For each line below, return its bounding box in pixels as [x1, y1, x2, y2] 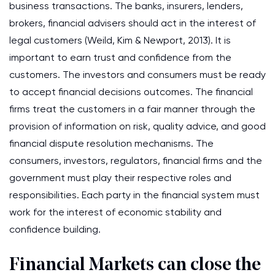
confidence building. [9, 223, 101, 235]
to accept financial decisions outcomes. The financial [9, 86, 253, 98]
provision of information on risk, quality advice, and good [9, 120, 266, 132]
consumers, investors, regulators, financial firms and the [9, 155, 262, 166]
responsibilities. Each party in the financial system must [9, 189, 260, 201]
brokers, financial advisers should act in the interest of [9, 17, 256, 29]
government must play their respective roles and [9, 172, 231, 184]
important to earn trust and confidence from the [9, 52, 231, 63]
